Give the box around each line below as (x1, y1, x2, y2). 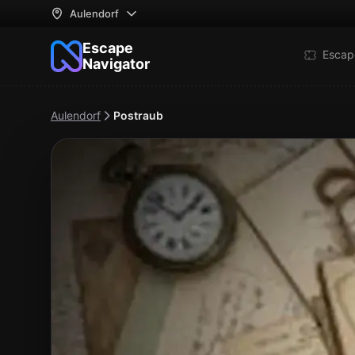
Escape (82, 40, 133, 56)
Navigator (82, 55, 150, 72)
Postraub (113, 109, 163, 122)
